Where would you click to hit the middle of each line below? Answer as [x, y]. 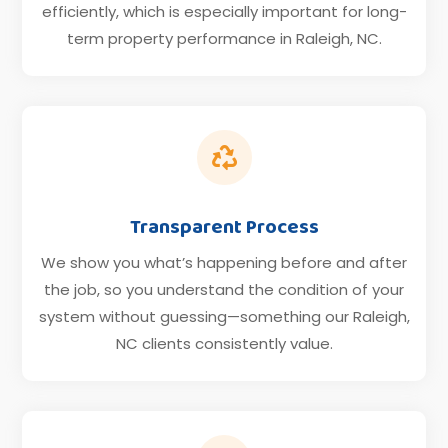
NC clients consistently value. [224, 344]
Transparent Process [224, 227]
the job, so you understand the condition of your [224, 290]
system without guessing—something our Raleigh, [224, 317]
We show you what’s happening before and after [224, 263]
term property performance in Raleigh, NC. [224, 39]
